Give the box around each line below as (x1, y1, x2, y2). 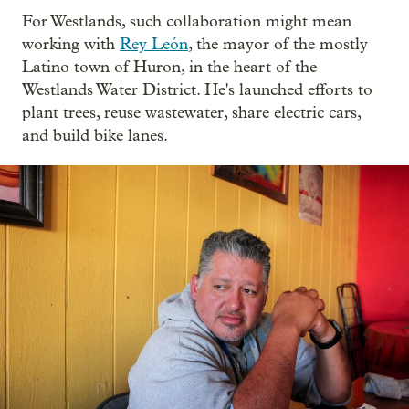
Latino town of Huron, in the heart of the (22, 57, 317, 77)
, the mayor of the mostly (188, 34, 368, 54)
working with (22, 34, 120, 54)
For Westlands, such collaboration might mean (22, 11, 351, 31)
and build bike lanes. (22, 125, 168, 145)
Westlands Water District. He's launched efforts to (22, 79, 372, 100)
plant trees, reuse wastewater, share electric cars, (22, 102, 361, 122)
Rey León (120, 34, 188, 54)
